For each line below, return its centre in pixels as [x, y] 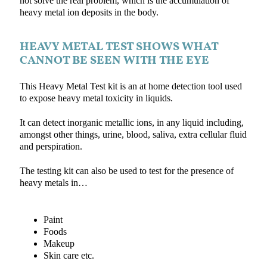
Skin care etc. [69, 256]
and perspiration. [51, 146]
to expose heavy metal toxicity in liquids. [96, 99]
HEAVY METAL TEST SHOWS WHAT [119, 47]
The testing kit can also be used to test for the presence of [126, 171]
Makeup [59, 244]
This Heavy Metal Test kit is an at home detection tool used [131, 87]
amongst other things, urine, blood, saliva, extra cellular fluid [133, 134]
